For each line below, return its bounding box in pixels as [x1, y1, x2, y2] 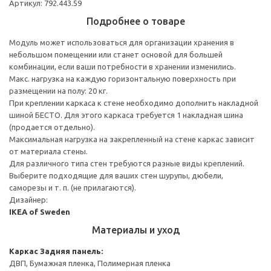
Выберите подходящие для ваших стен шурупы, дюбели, [9, 171, 223, 180]
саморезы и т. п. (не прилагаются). [9, 183, 136, 192]
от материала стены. [9, 146, 88, 155]
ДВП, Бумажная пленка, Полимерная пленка [9, 258, 171, 267]
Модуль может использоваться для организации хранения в [9, 38, 234, 47]
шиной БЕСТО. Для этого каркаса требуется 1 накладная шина [9, 110, 243, 119]
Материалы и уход [91, 224, 180, 235]
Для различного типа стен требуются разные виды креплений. [9, 158, 244, 168]
